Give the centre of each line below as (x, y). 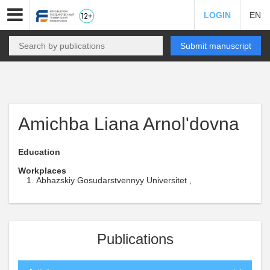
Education (39, 152)
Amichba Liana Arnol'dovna (129, 124)
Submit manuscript (216, 46)
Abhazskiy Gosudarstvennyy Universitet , (114, 180)
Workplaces (42, 171)
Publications (135, 239)
